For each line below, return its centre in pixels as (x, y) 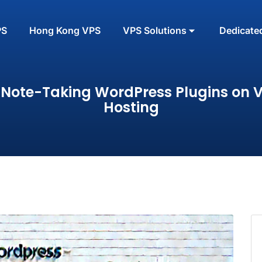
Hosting (131, 107)
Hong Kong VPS (65, 30)
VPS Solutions (154, 30)
